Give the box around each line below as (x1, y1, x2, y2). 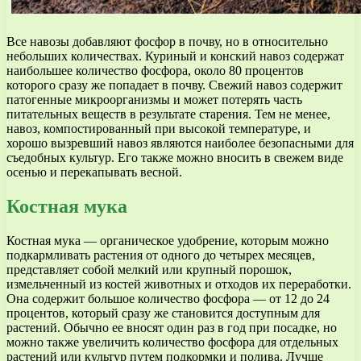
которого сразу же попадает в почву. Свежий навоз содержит (6, 78, 342, 93)
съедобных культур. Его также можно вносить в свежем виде (6, 151, 343, 165)
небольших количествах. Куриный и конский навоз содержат (6, 49, 344, 64)
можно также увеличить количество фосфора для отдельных (6, 334, 338, 349)
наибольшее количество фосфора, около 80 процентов (6, 64, 304, 78)
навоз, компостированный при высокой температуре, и (6, 122, 311, 136)
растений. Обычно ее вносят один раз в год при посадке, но (6, 320, 337, 334)
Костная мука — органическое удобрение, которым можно (6, 233, 329, 247)
